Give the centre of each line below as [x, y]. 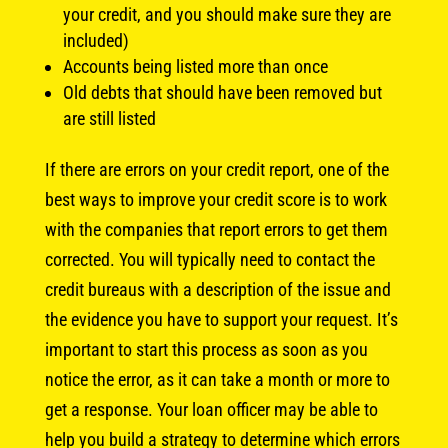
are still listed [109, 118]
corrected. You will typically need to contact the [209, 259]
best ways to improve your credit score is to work [215, 199]
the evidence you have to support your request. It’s [221, 319]
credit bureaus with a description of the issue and [217, 289]
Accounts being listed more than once [195, 66]
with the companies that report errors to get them [216, 229]
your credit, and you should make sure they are [226, 14]
